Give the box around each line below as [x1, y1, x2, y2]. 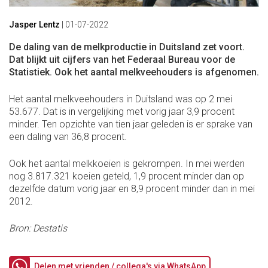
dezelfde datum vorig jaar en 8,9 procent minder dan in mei [9, 182, 255, 194]
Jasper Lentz [9, 19, 60, 29]
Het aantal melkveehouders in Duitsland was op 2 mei [9, 93, 232, 105]
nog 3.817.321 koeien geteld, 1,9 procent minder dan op [9, 170, 244, 182]
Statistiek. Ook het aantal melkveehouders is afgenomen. [9, 66, 259, 78]
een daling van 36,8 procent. [9, 130, 127, 142]
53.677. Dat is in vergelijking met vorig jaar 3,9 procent [9, 105, 234, 117]
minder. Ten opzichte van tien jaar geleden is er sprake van [9, 118, 252, 130]
